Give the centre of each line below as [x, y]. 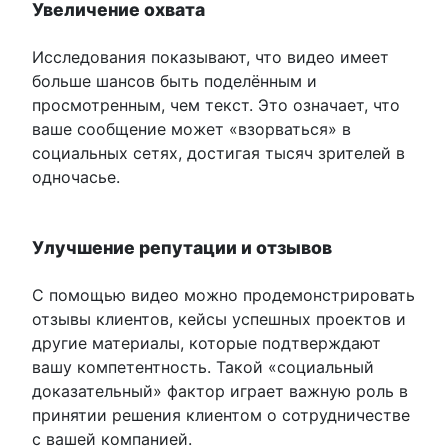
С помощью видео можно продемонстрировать [223, 295]
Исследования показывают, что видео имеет [210, 57]
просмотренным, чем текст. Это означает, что [216, 105]
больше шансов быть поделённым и [174, 81]
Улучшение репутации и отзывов [182, 248]
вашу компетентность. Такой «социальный [203, 367]
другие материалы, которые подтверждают [206, 343]
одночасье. [76, 177]
